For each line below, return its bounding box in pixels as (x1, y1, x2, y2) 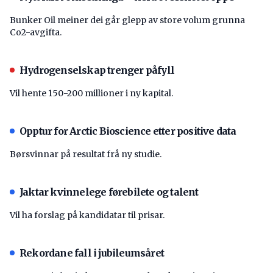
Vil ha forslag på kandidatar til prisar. (10, 209, 165, 221)
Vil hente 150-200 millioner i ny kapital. (10, 87, 173, 99)
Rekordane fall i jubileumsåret (19, 246, 164, 259)
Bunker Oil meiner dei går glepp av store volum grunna (10, 14, 245, 26)
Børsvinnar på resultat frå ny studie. (10, 148, 161, 160)
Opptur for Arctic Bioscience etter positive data (19, 124, 236, 137)
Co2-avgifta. (10, 26, 62, 38)
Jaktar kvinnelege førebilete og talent (19, 185, 199, 198)
